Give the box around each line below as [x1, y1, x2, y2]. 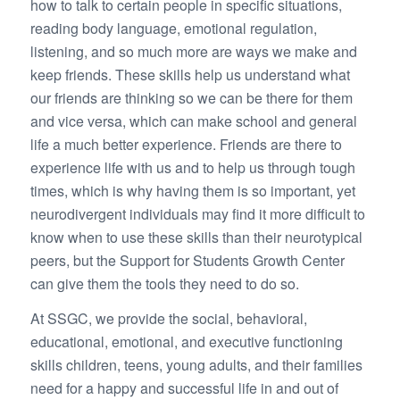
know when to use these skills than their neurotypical [29, 226, 362, 247]
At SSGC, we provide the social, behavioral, [29, 308, 307, 329]
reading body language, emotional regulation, [29, 17, 317, 38]
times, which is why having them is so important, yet [29, 179, 355, 201]
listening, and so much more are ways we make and [29, 40, 357, 62]
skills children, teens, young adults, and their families [29, 354, 362, 376]
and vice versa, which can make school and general [29, 110, 357, 131]
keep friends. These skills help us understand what [29, 63, 350, 85]
